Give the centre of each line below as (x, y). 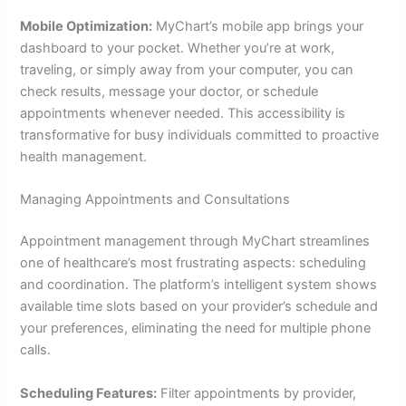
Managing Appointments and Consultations (155, 200)
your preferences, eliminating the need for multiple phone (196, 329)
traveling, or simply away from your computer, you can (187, 70)
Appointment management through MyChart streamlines (195, 242)
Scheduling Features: (89, 393)
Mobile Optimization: (87, 27)
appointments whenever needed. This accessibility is (183, 114)
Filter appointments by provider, (257, 393)
